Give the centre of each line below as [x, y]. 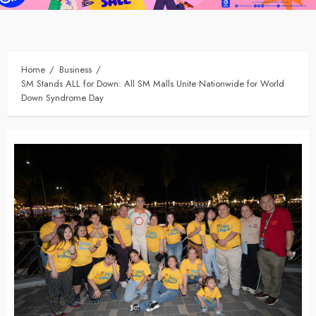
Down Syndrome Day [62, 98]
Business [75, 70]
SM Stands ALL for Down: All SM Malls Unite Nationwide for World [153, 84]
